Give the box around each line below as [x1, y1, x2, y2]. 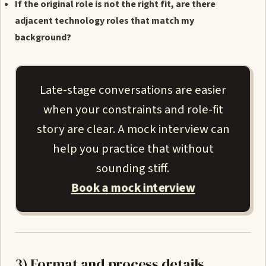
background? [15, 31, 71, 44]
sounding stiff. [96, 160, 170, 177]
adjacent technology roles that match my [15, 14, 194, 27]
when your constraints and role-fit [43, 101, 223, 118]
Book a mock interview [71, 179, 195, 197]
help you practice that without [52, 140, 214, 157]
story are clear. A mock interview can [36, 121, 230, 138]
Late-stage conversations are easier [40, 81, 226, 99]
